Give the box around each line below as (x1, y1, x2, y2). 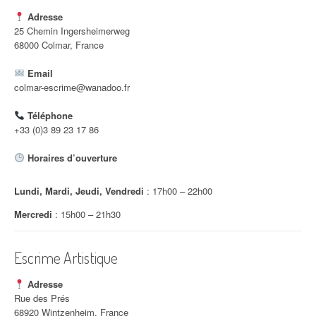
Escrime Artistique (14, 248, 118, 268)
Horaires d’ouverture (27, 151, 117, 164)
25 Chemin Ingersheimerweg (14, 24, 130, 37)
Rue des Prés (14, 291, 70, 305)
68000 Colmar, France (14, 38, 104, 51)
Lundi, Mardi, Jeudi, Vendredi (14, 183, 144, 197)
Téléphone (27, 109, 73, 122)
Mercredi (14, 207, 52, 221)
